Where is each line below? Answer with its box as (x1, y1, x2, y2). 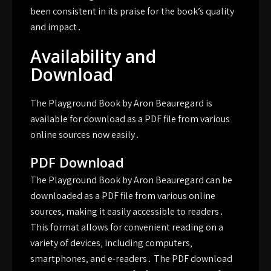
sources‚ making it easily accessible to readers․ (30, 205, 224, 218)
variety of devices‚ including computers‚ (30, 237, 192, 249)
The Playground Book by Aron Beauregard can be (30, 174, 232, 186)
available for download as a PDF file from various (30, 113, 230, 125)
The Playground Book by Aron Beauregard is (30, 97, 212, 109)
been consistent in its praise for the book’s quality (30, 5, 234, 18)
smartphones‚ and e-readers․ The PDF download (30, 252, 232, 265)
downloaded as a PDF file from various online (30, 189, 215, 202)
